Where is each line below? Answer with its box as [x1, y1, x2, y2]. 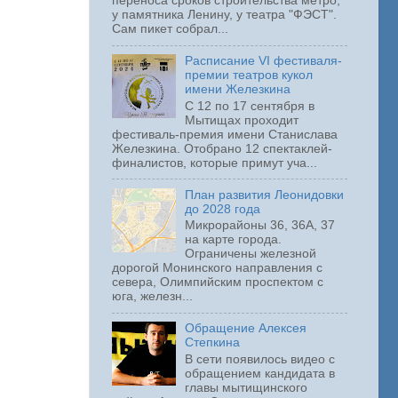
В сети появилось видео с [185, 353, 336, 366]
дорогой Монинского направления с [112, 261, 322, 275]
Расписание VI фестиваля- [185, 54, 343, 68]
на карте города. [185, 233, 283, 247]
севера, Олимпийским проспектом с [112, 275, 323, 290]
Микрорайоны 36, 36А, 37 [185, 219, 336, 233]
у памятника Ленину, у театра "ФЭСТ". [112, 8, 337, 22]
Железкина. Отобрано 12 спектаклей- [112, 141, 332, 155]
